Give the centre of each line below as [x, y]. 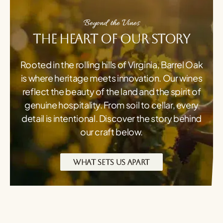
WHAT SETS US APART [111, 162]
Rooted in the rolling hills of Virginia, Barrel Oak [111, 65]
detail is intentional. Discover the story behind [111, 118]
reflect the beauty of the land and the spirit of [111, 92]
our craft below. [111, 132]
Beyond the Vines [111, 24]
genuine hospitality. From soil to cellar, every [111, 105]
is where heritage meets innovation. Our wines [111, 78]
